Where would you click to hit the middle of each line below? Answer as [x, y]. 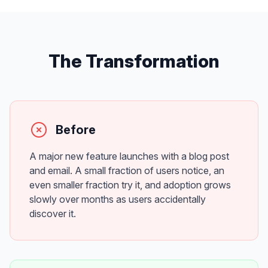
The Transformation [134, 61]
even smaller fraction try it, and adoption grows [130, 185]
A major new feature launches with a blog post [129, 156]
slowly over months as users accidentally [118, 199]
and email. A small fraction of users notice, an [127, 170]
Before [76, 130]
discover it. [53, 214]
